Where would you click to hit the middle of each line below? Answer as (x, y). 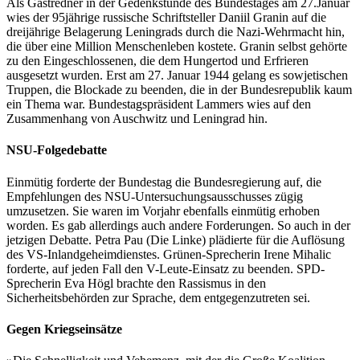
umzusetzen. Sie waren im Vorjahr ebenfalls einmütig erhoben (163, 211)
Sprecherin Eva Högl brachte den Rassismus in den (136, 283)
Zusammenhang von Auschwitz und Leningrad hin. (137, 119)
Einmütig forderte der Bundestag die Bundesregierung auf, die (164, 182)
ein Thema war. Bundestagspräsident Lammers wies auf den (159, 104)
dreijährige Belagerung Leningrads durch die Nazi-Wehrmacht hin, (176, 32)
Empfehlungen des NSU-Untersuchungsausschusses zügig (155, 196)
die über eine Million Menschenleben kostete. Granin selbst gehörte (177, 47)
